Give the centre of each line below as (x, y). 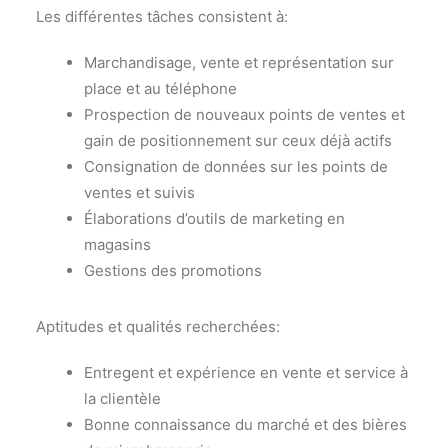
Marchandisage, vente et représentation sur (239, 62)
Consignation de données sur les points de (236, 166)
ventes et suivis (139, 192)
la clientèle (122, 398)
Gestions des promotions (173, 270)
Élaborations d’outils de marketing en (214, 218)
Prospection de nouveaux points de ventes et (244, 114)
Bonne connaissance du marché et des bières (245, 424)
